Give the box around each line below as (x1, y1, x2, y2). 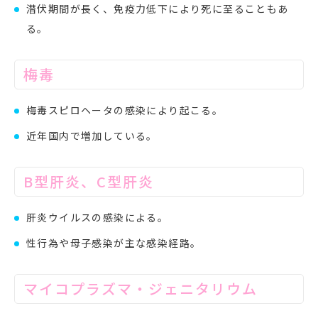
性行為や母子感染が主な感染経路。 (26, 235, 202, 250)
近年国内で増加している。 (26, 128, 158, 143)
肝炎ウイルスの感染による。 (26, 209, 169, 224)
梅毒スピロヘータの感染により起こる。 (26, 102, 224, 117)
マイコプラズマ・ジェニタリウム (23, 278, 258, 299)
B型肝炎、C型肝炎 (23, 170, 154, 192)
